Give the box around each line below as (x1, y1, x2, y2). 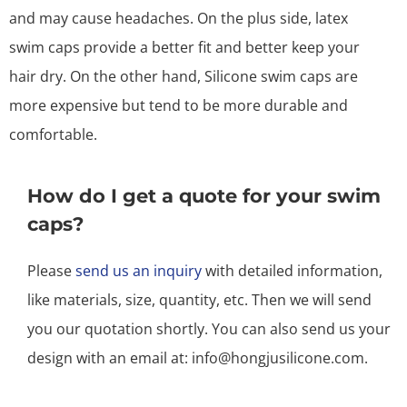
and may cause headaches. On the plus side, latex (9, 7, 348, 28)
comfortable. (9, 124, 101, 144)
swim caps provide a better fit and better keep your (9, 36, 360, 57)
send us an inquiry (75, 260, 202, 281)
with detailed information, (202, 260, 382, 281)
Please (27, 260, 75, 281)
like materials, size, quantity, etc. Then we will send (27, 289, 372, 310)
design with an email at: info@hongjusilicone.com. (27, 347, 368, 368)
